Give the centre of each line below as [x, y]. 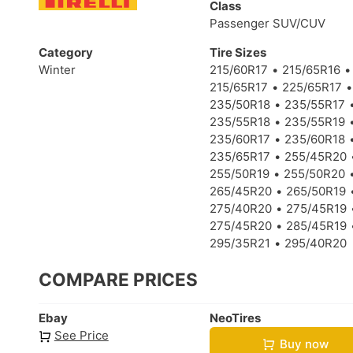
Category [66, 53]
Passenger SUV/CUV [268, 24]
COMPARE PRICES [118, 280]
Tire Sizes [238, 53]
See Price [81, 335]
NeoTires [236, 318]
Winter [57, 70]
